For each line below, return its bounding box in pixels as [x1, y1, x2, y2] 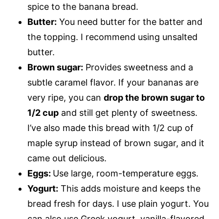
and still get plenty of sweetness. [59, 108, 197, 118]
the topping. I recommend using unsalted [27, 32, 197, 42]
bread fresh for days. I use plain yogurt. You [27, 198, 209, 209]
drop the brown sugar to [104, 92, 205, 103]
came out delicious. [27, 153, 107, 163]
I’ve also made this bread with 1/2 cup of [27, 123, 194, 133]
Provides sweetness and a [83, 62, 193, 72]
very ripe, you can [27, 92, 104, 103]
